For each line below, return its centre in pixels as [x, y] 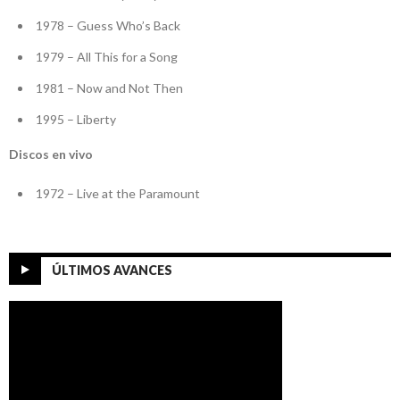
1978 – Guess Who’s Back [108, 26]
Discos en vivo [51, 154]
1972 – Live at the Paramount [118, 194]
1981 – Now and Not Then [109, 88]
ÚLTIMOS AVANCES [112, 271]
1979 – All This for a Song [107, 57]
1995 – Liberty [76, 120]
